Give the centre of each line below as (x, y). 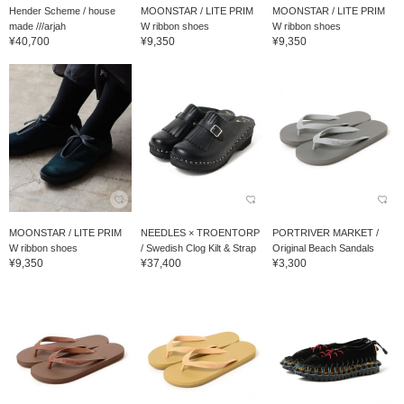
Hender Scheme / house (62, 11)
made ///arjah (37, 27)
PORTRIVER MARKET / (325, 232)
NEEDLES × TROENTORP (200, 232)
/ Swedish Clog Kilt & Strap (198, 248)
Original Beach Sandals (323, 248)
